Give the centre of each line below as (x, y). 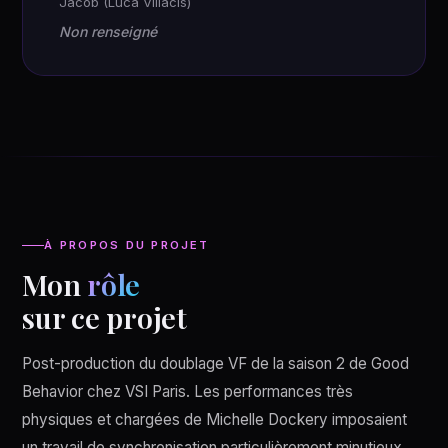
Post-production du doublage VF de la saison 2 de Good (216, 363)
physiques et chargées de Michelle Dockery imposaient (215, 419)
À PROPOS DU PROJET (127, 245)
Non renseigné (108, 31)
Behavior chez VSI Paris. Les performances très (188, 391)
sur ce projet (104, 317)
